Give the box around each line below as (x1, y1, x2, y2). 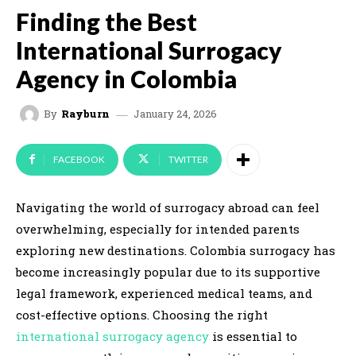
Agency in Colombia (16, 64, 237, 93)
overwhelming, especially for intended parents (16, 220, 300, 237)
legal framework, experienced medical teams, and (16, 284, 312, 301)
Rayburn (61, 106, 110, 122)
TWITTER (168, 153, 208, 165)
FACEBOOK (53, 153, 105, 165)
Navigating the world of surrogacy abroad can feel (16, 199, 319, 215)
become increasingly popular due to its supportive (16, 263, 320, 280)
